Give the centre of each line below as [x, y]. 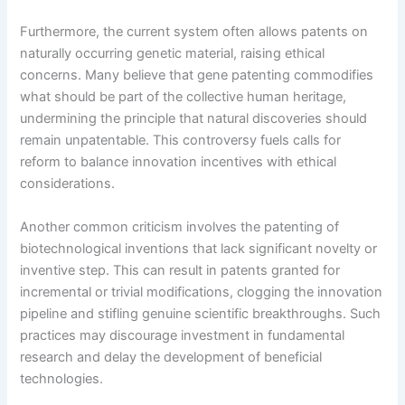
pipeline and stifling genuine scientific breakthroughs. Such [201, 313]
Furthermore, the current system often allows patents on [194, 32]
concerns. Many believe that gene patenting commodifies [197, 75]
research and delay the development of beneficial [171, 357]
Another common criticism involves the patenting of [180, 226]
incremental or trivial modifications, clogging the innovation [202, 292]
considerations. [68, 184]
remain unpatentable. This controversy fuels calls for [181, 141]
